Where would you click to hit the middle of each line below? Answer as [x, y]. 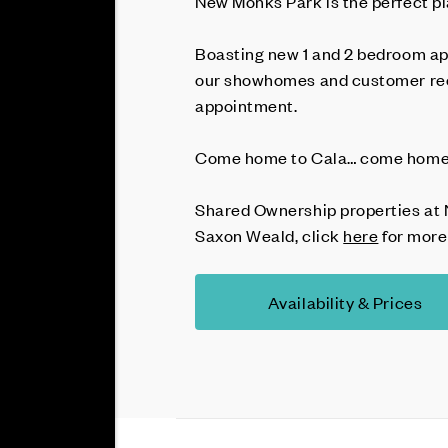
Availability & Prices [345, 302]
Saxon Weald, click [269, 235]
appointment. [248, 105]
